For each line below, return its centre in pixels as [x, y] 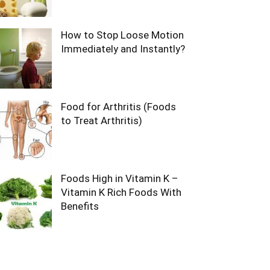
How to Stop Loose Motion [122, 35]
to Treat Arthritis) [102, 121]
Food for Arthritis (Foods [118, 107]
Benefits [80, 206]
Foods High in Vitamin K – [120, 178]
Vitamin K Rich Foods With [121, 192]
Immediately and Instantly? [123, 49]
